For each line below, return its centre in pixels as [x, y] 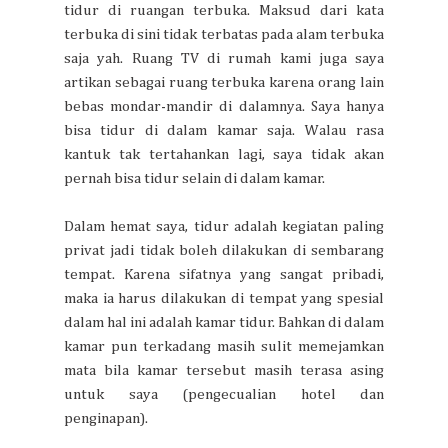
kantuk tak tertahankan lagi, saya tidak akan [224, 154]
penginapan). [106, 418]
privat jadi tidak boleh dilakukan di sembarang [224, 250]
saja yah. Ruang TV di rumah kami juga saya [224, 58]
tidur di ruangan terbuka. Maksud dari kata [224, 10]
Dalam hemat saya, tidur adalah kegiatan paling [224, 226]
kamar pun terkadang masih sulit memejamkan [224, 346]
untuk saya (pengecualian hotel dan [224, 394]
